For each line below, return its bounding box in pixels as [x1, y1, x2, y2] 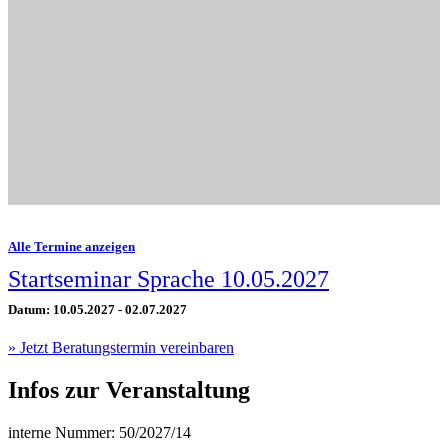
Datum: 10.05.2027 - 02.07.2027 [8, 302, 187, 318]
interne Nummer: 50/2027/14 [8, 424, 191, 442]
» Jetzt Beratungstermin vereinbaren [8, 339, 234, 357]
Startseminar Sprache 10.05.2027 [8, 266, 329, 293]
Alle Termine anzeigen [8, 238, 135, 254]
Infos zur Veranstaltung [8, 377, 250, 404]
